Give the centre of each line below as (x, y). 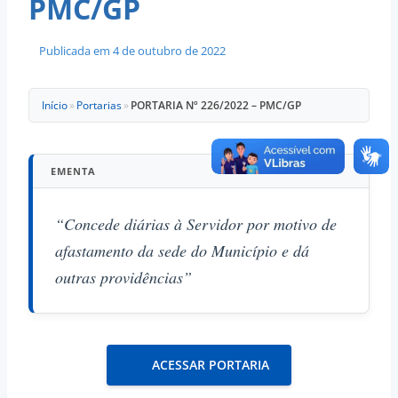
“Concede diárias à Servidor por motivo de (196, 223)
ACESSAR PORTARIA (211, 364)
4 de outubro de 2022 (170, 50)
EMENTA (73, 171)
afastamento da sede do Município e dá (182, 250)
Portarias (99, 105)
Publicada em (69, 50)
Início (55, 105)
